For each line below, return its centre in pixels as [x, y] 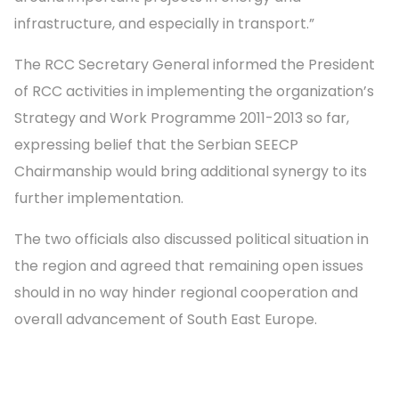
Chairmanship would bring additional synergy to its [191, 171]
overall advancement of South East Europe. [166, 319]
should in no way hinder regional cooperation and [186, 292]
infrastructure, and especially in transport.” [164, 23]
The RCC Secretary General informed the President [195, 64]
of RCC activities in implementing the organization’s [194, 91]
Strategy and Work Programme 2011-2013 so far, [182, 118]
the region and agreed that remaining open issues [189, 265]
